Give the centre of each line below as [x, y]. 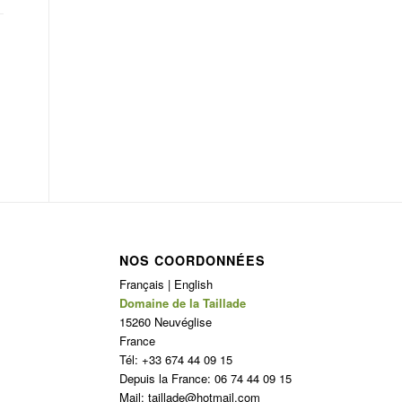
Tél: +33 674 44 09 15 [175, 360]
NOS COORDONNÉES [192, 261]
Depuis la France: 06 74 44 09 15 [205, 379]
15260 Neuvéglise [165, 322]
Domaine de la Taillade [182, 303]
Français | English [166, 284]
